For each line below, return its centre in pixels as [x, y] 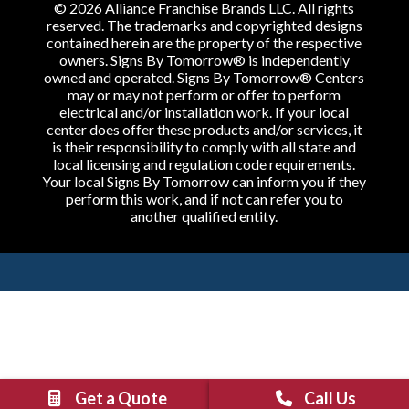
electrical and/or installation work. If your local [204, 112]
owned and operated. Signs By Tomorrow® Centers [204, 78]
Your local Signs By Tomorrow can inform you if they [204, 182]
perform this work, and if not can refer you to [204, 199]
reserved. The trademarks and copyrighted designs [204, 26]
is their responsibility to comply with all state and [204, 147]
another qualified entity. [204, 216]
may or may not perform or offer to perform [204, 95]
